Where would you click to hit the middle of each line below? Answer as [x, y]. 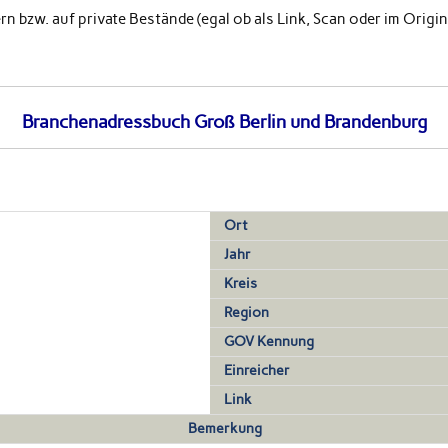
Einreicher [257, 370]
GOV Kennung [269, 341]
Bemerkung [224, 428]
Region [247, 312]
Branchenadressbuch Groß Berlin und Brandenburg [224, 122]
